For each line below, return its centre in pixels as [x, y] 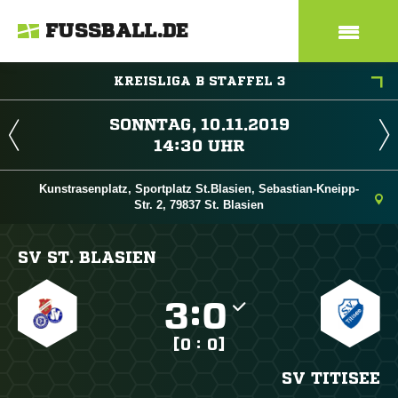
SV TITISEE [330, 378]
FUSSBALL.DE [117, 31]
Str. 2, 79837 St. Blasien [199, 205]
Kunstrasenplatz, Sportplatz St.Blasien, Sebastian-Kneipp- [199, 189]
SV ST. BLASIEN [87, 257]
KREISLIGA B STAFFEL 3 [199, 81]
